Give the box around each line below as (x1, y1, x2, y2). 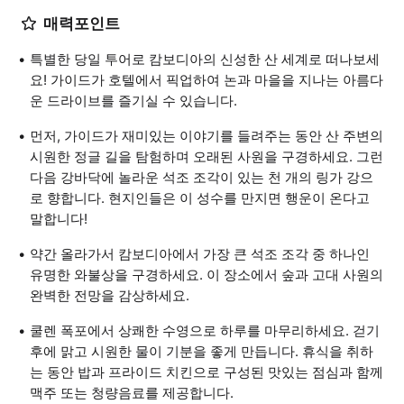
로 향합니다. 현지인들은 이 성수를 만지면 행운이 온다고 (30, 189, 370, 207)
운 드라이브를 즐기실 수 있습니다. (30, 92, 237, 109)
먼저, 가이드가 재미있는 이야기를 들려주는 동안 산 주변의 (30, 127, 383, 144)
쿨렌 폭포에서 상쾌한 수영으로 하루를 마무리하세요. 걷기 (30, 322, 380, 339)
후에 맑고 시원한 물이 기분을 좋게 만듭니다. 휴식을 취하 (30, 343, 373, 360)
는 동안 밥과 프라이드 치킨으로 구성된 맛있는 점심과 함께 (30, 363, 383, 381)
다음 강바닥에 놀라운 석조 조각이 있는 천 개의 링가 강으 (30, 169, 373, 186)
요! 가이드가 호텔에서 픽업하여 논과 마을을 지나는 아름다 (30, 71, 383, 88)
